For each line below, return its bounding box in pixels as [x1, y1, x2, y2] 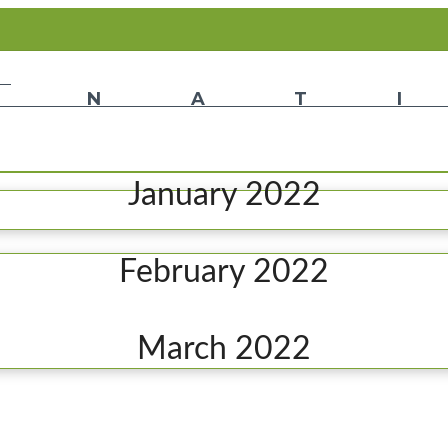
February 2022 [119, 256, 329, 288]
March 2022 [137, 333, 311, 365]
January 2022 [127, 179, 321, 211]
